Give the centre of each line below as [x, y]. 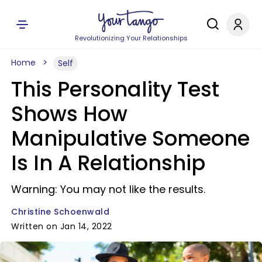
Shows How [69, 114]
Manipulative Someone [130, 138]
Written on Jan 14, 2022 [62, 226]
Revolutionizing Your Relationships [131, 38]
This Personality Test [115, 89]
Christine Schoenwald [60, 212]
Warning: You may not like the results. [108, 189]
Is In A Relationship [108, 163]
